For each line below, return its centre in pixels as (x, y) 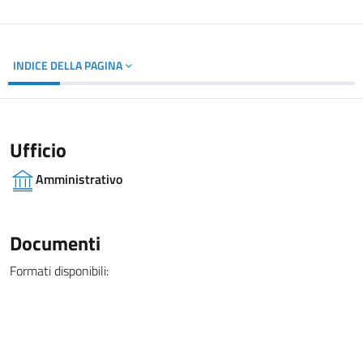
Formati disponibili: (59, 271)
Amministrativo (79, 179)
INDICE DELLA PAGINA (69, 65)
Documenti (55, 243)
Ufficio (38, 150)
